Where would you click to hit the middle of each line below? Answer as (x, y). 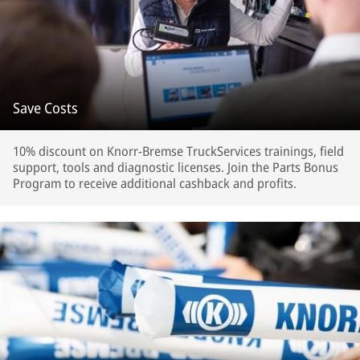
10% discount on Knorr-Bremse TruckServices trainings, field (178, 151)
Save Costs (45, 108)
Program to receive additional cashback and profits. (155, 184)
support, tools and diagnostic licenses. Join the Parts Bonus (176, 168)
